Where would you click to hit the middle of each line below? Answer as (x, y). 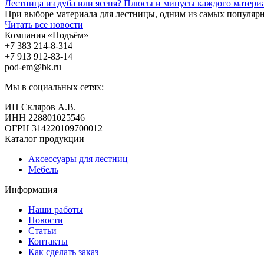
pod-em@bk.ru (33, 67)
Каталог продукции (44, 138)
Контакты (48, 241)
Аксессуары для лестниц (78, 159)
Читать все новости (44, 24)
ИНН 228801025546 (45, 117)
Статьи (42, 230)
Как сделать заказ (63, 252)
